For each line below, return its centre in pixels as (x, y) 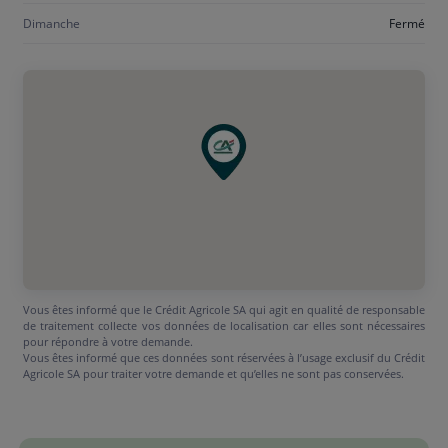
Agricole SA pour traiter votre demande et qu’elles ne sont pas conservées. (213, 373)
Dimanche (51, 23)
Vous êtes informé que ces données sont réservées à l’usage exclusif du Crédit (224, 357)
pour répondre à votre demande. (108, 341)
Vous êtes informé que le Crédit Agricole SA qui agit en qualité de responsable (224, 309)
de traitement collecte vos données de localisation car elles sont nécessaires (224, 325)
